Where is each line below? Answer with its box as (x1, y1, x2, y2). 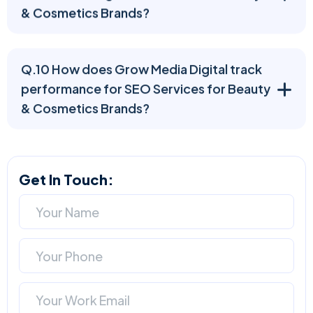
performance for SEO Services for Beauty (21, 79, 270, 95)
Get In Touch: (19, 170, 114, 188)
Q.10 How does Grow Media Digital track (21, 59, 262, 75)
